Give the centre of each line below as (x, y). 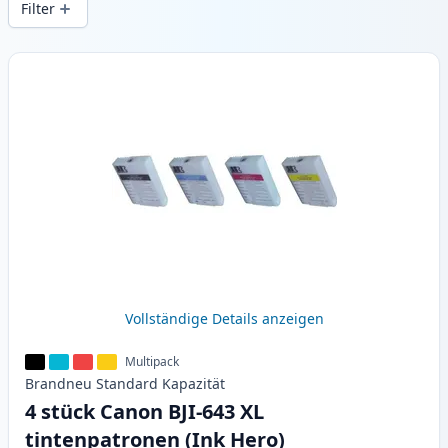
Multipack (152, 362)
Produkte (42, 63)
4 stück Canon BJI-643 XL (144, 412)
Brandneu (58, 384)
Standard (127, 384)
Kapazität (193, 384)
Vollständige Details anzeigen (224, 319)
